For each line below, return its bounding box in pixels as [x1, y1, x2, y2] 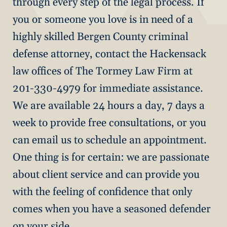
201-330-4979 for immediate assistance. [13, 82, 203, 95]
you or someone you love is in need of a [13, 13, 193, 26]
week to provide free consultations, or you [13, 116, 206, 130]
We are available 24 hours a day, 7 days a [13, 99, 205, 112]
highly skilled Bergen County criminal [13, 30, 188, 44]
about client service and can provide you [13, 168, 200, 181]
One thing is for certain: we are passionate [13, 150, 209, 164]
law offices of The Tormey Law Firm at [13, 64, 193, 78]
